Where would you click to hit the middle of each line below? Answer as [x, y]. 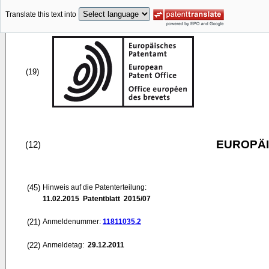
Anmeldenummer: [73, 222]
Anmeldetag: [64, 245]
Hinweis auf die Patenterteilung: [95, 187]
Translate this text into [41, 15]
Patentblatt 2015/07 [115, 199]
